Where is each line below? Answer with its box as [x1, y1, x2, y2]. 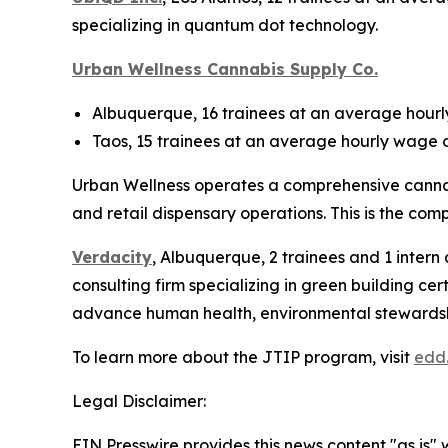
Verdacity [72, 247, 152, 268]
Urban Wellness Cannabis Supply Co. [72, 59, 378, 80]
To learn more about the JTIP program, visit [72, 347, 414, 368]
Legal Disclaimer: [72, 391, 206, 412]
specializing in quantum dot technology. [72, 15, 378, 36]
